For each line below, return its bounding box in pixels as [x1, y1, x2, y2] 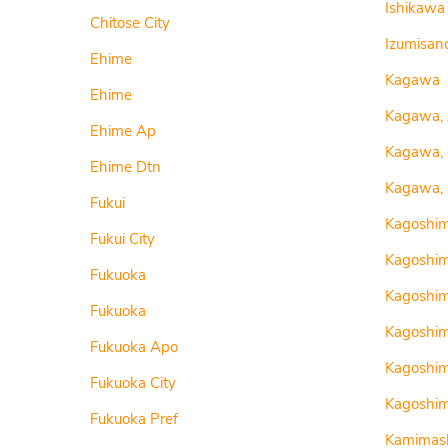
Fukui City [90, 229, 155, 249]
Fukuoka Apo [90, 337, 178, 357]
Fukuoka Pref [90, 409, 178, 429]
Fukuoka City [90, 373, 176, 393]
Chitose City [90, 13, 170, 33]
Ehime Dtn [90, 157, 161, 177]
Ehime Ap [90, 121, 156, 141]
